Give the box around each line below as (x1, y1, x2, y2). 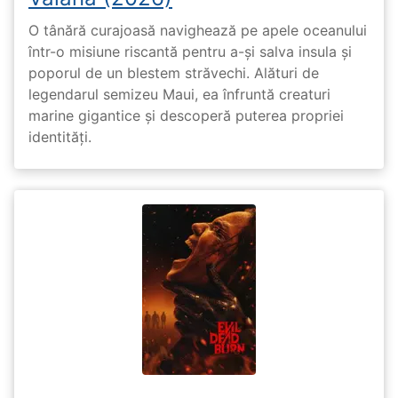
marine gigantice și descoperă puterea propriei (28, 107, 344, 125)
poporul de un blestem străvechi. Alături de (28, 64, 319, 83)
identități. (28, 128, 92, 147)
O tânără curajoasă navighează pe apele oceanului (28, 21, 367, 40)
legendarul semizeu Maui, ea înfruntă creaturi (28, 85, 330, 104)
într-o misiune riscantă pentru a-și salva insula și (28, 43, 352, 61)
